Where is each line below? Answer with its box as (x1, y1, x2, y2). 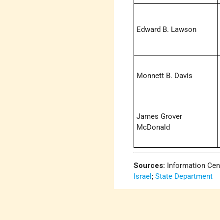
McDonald (137, 123, 170, 132)
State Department (155, 171, 213, 181)
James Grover (137, 112, 183, 121)
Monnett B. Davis (137, 71, 193, 81)
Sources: (134, 161, 165, 170)
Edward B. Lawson (137, 25, 197, 34)
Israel (134, 171, 152, 181)
